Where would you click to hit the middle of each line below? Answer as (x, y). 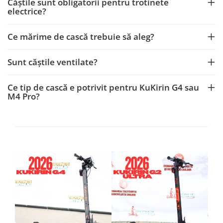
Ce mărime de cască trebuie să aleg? (81, 37)
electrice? (27, 11)
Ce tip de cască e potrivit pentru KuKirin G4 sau (103, 87)
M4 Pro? (24, 96)
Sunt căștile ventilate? (53, 62)
